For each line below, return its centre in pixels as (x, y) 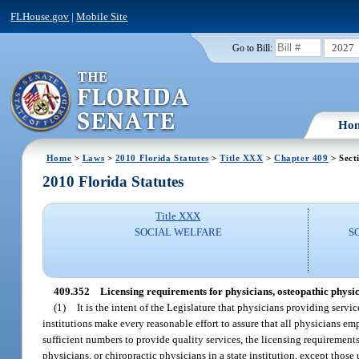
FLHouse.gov (40, 16)
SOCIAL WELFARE (178, 232)
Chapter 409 (301, 157)
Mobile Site (102, 16)
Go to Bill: (252, 48)
